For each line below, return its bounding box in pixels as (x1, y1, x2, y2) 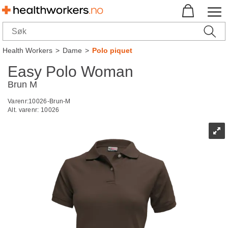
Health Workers (3, 46, 52, 54)
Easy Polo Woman (8, 63, 133, 80)
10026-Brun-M (28, 98, 71, 105)
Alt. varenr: (8, 106, 41, 113)
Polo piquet (92, 46, 132, 54)
